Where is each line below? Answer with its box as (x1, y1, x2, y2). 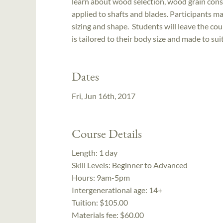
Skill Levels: (72, 160, 112, 170)
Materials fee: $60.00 (72, 210, 144, 220)
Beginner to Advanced (112, 160, 188, 170)
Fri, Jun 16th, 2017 (72, 91, 135, 101)
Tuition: (72, 198, 98, 208)
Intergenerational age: (72, 185, 149, 195)
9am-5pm (97, 173, 130, 183)
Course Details (72, 125, 142, 141)
